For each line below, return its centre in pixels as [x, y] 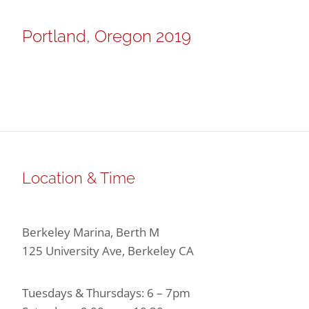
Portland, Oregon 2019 [107, 36]
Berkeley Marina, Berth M [90, 232]
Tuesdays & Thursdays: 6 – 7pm [106, 293]
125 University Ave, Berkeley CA [108, 251]
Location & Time [78, 178]
